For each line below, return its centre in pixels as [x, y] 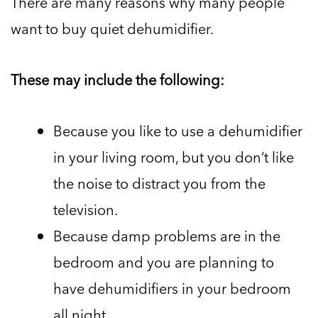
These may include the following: [117, 80]
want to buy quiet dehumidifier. [112, 29]
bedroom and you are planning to [164, 262]
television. [86, 210]
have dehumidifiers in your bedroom [172, 289]
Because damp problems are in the [167, 236]
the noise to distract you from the [159, 183]
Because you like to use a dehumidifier [178, 131]
